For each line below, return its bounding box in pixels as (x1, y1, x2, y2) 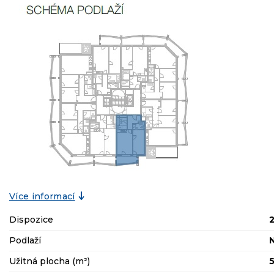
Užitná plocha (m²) (9, 255, 90, 267)
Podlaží (9, 234, 41, 246)
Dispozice (9, 213, 53, 225)
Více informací (9, 190, 75, 202)
